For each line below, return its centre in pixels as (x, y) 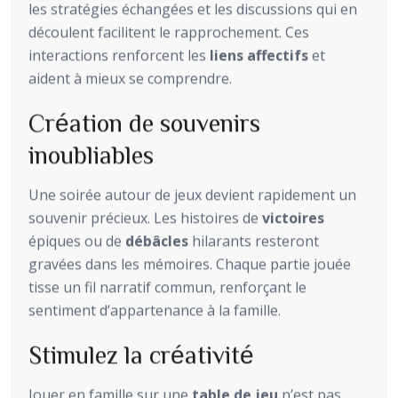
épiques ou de (77, 241)
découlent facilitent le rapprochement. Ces (169, 32)
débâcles (157, 241)
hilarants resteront (254, 241)
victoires (293, 218)
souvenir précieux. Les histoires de (145, 218)
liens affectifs (259, 56)
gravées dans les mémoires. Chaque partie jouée (190, 264)
